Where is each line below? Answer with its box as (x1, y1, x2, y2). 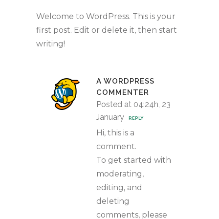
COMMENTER (96, 88, 149, 97)
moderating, (96, 169, 144, 178)
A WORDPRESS (96, 77, 154, 86)
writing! (36, 39, 65, 48)
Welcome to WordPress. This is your (36, 12, 175, 21)
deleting (96, 197, 130, 206)
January (96, 112, 124, 122)
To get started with (96, 155, 171, 165)
